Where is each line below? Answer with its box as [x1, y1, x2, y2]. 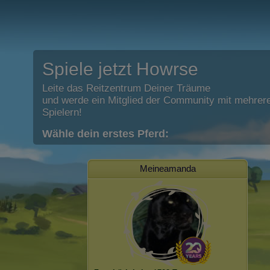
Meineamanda [139, 163, 196, 174]
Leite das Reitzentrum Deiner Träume [42, 83, 210, 94]
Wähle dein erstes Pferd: [42, 128, 169, 140]
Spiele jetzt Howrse [42, 59, 198, 79]
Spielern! [42, 107, 82, 118]
